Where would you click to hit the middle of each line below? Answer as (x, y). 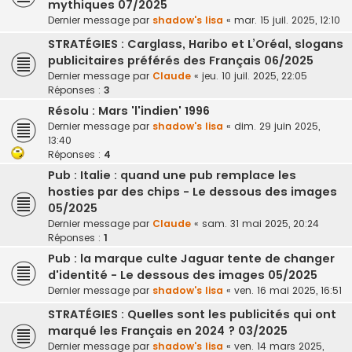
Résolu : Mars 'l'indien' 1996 (129, 111)
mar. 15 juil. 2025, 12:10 (287, 20)
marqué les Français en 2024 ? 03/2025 (168, 331)
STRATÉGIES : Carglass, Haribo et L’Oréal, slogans (196, 44)
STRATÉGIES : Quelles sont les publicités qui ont (192, 315)
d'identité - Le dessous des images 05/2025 (183, 275)
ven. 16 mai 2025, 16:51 (288, 291)
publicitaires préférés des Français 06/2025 (181, 61)
